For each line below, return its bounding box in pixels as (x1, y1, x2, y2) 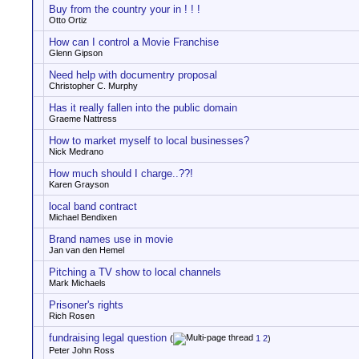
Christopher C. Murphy (49, 81, 138, 91)
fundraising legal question (49, 332, 167, 344)
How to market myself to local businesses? (49, 135, 249, 147)
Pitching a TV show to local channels (49, 266, 221, 278)
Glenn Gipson (49, 48, 103, 58)
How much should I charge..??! (49, 167, 193, 179)
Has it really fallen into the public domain (49, 102, 237, 114)
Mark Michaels (49, 278, 106, 288)
